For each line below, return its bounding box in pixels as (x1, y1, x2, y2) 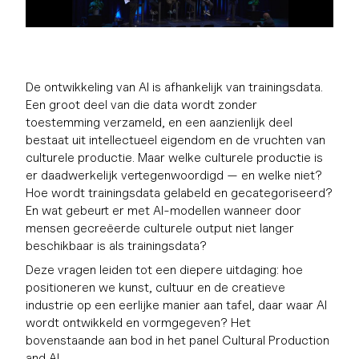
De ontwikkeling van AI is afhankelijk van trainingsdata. (26, 79, 323, 95)
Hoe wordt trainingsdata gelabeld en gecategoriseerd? (26, 185, 333, 201)
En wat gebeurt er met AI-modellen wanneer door (26, 203, 301, 219)
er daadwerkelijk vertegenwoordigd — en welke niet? (26, 167, 322, 184)
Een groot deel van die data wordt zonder (26, 97, 257, 113)
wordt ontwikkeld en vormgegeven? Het (26, 315, 251, 331)
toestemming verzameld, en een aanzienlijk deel (26, 115, 292, 131)
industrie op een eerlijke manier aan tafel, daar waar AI (26, 297, 327, 313)
